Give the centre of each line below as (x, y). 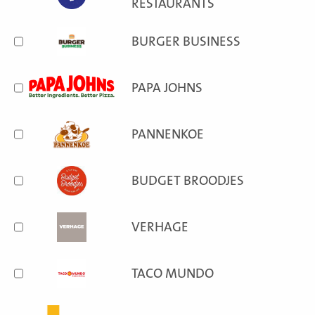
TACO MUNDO (173, 274)
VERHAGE (160, 227)
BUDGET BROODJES (188, 181)
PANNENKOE (168, 134)
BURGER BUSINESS (186, 41)
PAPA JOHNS (167, 88)
